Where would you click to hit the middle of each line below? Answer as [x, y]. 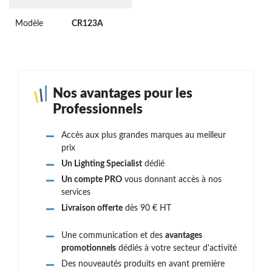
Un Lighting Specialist [102, 164]
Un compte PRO [92, 180]
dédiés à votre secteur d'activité [176, 248]
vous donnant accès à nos [172, 180]
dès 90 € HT [147, 208]
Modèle [29, 24]
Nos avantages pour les [123, 93]
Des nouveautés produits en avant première [143, 264]
